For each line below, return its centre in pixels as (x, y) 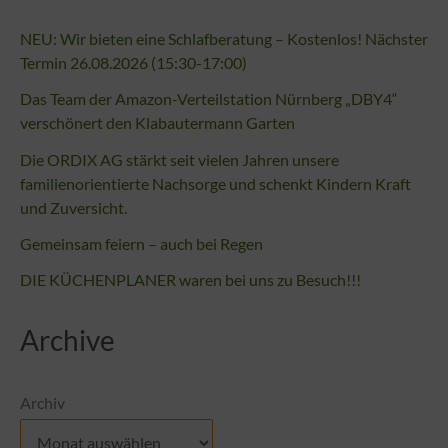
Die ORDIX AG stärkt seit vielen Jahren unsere (179, 159)
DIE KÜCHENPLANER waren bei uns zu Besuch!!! (190, 280)
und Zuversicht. (73, 207)
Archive (67, 339)
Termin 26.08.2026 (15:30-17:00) (133, 62)
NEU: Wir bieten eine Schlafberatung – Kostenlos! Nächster (224, 38)
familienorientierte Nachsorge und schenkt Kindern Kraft (215, 183)
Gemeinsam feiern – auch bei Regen (141, 243)
